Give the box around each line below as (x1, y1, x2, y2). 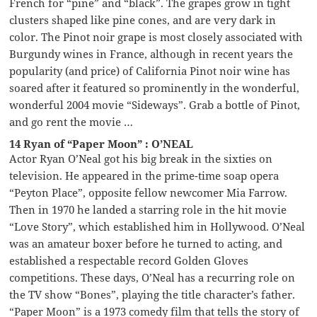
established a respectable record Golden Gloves (9, 253, 249, 267)
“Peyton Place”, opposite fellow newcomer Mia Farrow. (9, 185, 288, 200)
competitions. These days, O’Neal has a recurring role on (9, 270, 296, 284)
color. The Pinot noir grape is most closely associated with (9, 29, 304, 44)
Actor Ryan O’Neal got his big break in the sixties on (9, 151, 273, 166)
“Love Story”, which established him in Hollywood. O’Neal (9, 219, 306, 234)
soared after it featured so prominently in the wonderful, (9, 80, 300, 95)
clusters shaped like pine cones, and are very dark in (9, 12, 277, 27)
